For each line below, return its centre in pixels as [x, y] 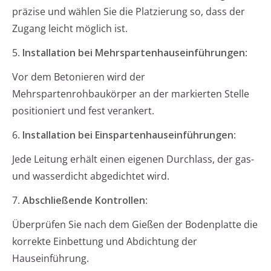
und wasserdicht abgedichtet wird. [91, 176]
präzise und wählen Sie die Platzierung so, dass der [129, 12]
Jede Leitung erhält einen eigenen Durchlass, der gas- [133, 159]
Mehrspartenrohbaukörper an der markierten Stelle [131, 94]
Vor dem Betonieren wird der [79, 77]
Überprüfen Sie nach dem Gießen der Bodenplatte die [135, 225]
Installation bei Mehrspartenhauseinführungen [134, 53]
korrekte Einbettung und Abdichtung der [105, 242]
